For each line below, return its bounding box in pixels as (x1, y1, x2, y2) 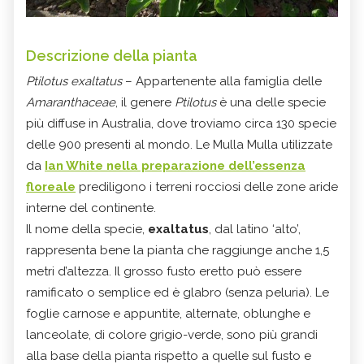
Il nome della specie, (26, 222, 148, 237)
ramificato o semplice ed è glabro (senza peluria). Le (26, 285, 329, 301)
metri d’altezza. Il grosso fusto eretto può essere (26, 264, 301, 279)
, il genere (115, 95, 175, 110)
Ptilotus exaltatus (26, 74, 122, 89)
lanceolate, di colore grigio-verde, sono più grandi (26, 327, 318, 343)
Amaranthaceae (26, 95, 115, 110)
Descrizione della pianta (26, 47, 197, 65)
